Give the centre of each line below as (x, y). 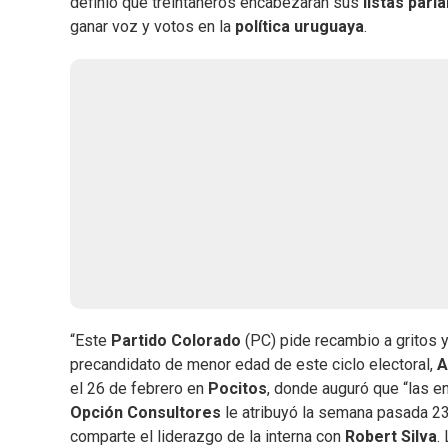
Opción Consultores (145, 413)
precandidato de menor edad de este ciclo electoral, (253, 365)
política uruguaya (297, 27)
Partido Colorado (176, 341)
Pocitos (237, 389)
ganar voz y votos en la (150, 27)
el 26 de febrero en (139, 389)
